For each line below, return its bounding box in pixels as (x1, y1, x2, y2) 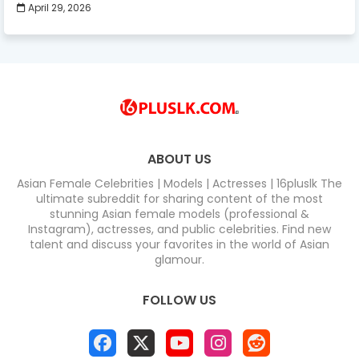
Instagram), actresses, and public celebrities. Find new (28, 220, 331, 237)
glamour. (155, 251, 204, 268)
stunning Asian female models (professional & (50, 205, 309, 222)
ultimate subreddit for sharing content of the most (36, 190, 323, 207)
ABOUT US (147, 149, 212, 168)
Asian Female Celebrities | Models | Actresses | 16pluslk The (17, 175, 342, 192)
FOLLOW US (143, 290, 216, 309)
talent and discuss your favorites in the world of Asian (30, 236, 329, 252)
